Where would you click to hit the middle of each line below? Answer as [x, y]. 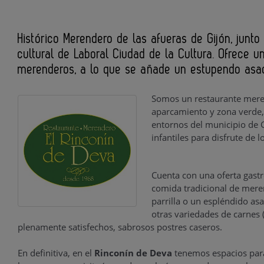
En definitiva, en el [56, 253]
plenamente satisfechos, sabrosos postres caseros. [120, 227]
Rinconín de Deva [134, 253]
